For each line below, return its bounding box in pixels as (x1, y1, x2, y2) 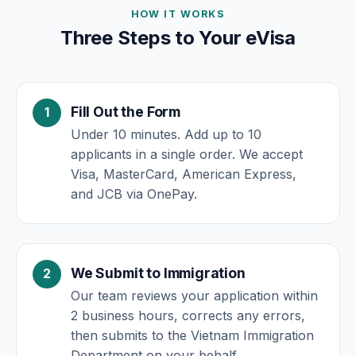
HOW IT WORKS (130, 7, 226, 20)
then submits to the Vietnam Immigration (71, 327, 314, 343)
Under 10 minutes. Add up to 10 (71, 126, 261, 142)
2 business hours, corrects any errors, (71, 307, 305, 323)
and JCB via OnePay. (71, 185, 197, 202)
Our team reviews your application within (71, 287, 318, 304)
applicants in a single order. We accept (71, 145, 303, 162)
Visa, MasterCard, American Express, (71, 165, 296, 182)
